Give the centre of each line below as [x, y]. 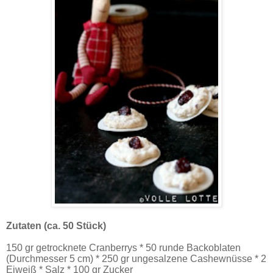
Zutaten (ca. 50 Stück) [56, 225]
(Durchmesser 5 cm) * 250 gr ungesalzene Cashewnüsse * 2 [136, 258]
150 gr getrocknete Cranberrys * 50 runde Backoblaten [123, 247]
